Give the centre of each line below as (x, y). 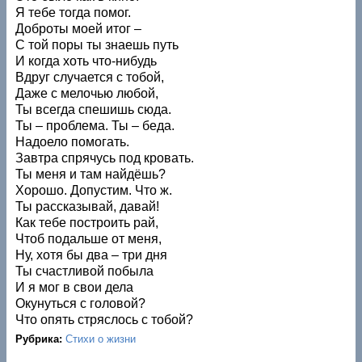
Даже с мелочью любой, (87, 93)
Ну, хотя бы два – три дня (92, 255)
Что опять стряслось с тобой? (105, 319)
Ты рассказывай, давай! (88, 206)
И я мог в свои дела (75, 287)
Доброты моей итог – (79, 28)
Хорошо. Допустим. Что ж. (94, 190)
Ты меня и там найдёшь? (91, 174)
